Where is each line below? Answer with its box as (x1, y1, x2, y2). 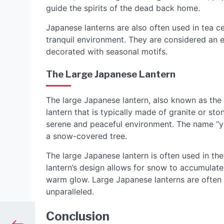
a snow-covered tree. (46, 131, 127, 141)
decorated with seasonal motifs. (46, 46, 167, 57)
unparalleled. (46, 186, 94, 197)
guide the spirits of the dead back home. (46, 3, 200, 13)
